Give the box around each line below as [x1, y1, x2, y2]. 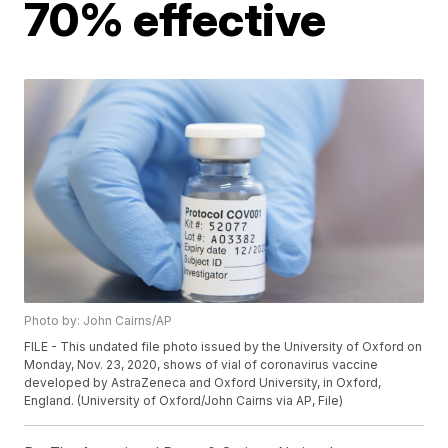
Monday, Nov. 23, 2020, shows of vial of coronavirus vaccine [24, 357, 379, 373]
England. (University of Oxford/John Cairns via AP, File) [24, 393, 344, 409]
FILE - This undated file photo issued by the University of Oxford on [24, 339, 423, 355]
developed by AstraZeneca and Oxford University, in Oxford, [24, 375, 382, 391]
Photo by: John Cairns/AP [24, 313, 173, 329]
